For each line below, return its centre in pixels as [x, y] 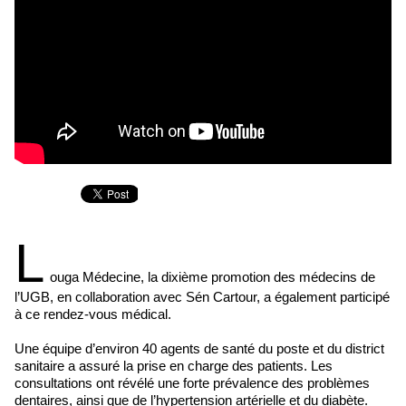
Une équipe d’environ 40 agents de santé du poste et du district [199, 348]
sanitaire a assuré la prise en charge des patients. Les [174, 366]
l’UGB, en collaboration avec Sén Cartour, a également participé [202, 297]
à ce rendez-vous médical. [93, 314]
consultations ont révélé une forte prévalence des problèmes [192, 383]
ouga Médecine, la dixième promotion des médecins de [213, 277]
